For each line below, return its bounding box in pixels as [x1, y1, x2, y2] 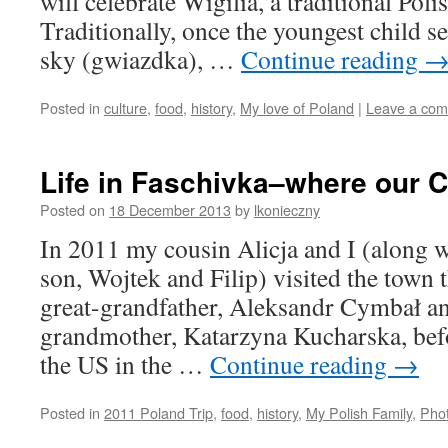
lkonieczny [254, 199, 320, 220]
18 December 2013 [109, 199, 231, 220]
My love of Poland [240, 97, 354, 118]
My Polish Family [306, 402, 412, 423]
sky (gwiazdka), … [40, 42, 241, 76]
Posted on [40, 199, 105, 220]
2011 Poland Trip [104, 402, 213, 423]
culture [104, 97, 147, 118]
